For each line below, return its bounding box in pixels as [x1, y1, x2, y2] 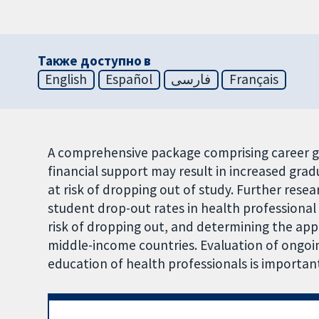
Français [229, 70, 278, 88]
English [45, 70, 88, 88]
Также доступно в [37, 52, 152, 70]
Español [105, 70, 153, 88]
